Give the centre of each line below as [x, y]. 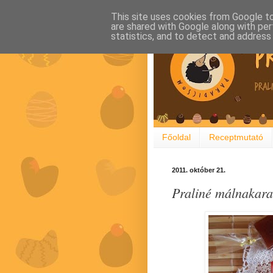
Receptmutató [236, 137]
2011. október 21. [199, 170]
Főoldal [176, 137]
